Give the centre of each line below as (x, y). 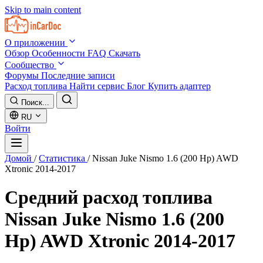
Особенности (60, 53)
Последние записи (78, 75)
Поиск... (35, 102)
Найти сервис (98, 86)
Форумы (23, 75)
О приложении (36, 43)
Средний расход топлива (109, 198)
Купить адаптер (179, 86)
